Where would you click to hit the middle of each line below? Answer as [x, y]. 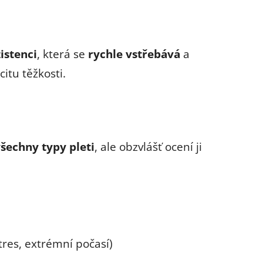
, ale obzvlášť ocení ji [148, 146]
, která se [63, 53]
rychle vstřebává [134, 53]
